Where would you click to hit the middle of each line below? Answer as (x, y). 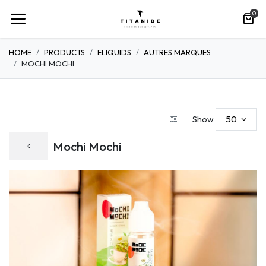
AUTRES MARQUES (177, 52)
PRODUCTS (64, 52)
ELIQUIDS (114, 52)
